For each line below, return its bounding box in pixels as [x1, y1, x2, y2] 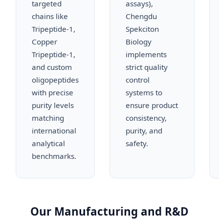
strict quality [126, 62, 168, 72]
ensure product [126, 100, 178, 110]
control [126, 74, 150, 85]
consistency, [126, 112, 167, 123]
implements [126, 49, 167, 59]
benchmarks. [32, 151, 76, 161]
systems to [126, 87, 162, 97]
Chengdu [126, 11, 157, 21]
